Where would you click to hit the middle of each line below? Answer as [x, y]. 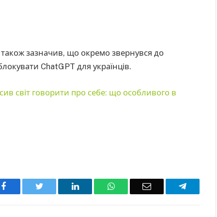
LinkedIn [94, 186]
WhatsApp [133, 186]
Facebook [23, 186]
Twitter [55, 186]
